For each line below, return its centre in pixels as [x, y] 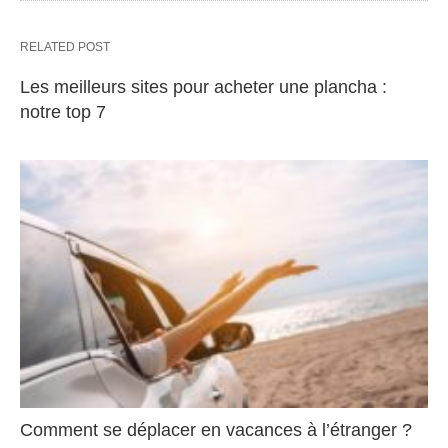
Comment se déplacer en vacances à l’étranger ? [216, 430]
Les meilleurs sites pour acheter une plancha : [203, 86]
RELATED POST [65, 46]
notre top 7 [63, 111]
